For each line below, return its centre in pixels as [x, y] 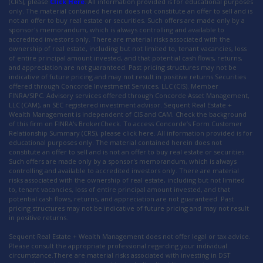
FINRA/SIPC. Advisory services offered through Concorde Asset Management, [129, 95]
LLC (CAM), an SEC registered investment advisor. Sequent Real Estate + [120, 104]
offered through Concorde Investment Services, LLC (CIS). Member [114, 86]
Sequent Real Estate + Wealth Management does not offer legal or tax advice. [130, 236]
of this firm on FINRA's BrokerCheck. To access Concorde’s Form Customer [126, 123]
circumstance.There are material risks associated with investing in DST [120, 255]
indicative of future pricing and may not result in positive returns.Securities [127, 76]
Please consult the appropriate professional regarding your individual [118, 245]
